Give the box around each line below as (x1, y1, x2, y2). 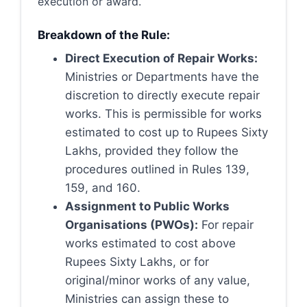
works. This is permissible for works (65, 107, 262, 121)
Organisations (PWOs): (65, 218, 198, 232)
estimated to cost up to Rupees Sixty (65, 125, 268, 139)
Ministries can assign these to (65, 292, 229, 306)
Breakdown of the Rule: (38, 28, 170, 42)
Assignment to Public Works (65, 199, 230, 213)
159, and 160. (65, 181, 140, 195)
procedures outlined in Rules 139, (65, 162, 249, 176)
